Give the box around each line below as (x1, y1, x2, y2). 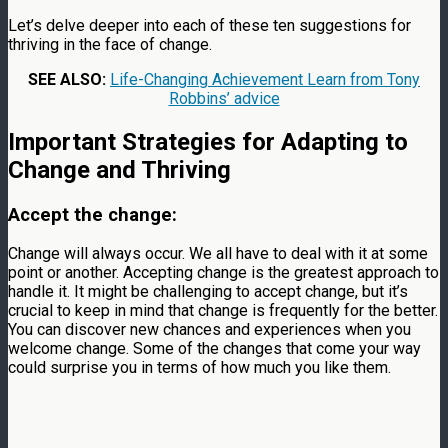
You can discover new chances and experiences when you (8, 320, 411, 340)
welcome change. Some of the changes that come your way (8, 339, 421, 359)
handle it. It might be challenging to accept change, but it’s (8, 282, 408, 302)
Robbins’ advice (168, 88, 280, 108)
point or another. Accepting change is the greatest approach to (8, 263, 439, 283)
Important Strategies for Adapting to (8, 127, 408, 156)
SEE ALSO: (28, 69, 110, 89)
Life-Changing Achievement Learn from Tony (110, 69, 420, 89)
